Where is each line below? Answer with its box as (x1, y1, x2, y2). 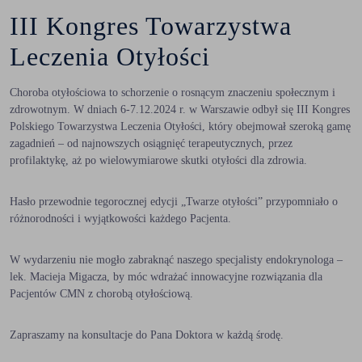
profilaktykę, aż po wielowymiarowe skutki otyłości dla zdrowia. (10, 154, 307, 166)
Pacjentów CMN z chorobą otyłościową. (10, 288, 193, 300)
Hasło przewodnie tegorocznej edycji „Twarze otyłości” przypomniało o (10, 196, 338, 208)
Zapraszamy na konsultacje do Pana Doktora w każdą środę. (10, 329, 284, 341)
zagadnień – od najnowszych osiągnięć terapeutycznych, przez (10, 137, 293, 149)
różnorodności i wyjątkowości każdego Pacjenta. (10, 213, 231, 225)
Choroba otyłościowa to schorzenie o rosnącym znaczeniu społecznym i (10, 86, 335, 99)
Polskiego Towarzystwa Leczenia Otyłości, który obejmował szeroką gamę (10, 120, 351, 133)
